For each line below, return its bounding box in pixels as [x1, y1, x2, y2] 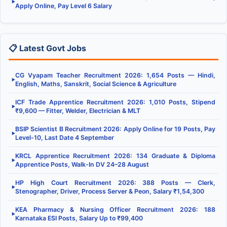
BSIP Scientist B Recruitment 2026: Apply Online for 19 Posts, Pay [15, 125, 215, 133]
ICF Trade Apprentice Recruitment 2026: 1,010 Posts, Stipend [15, 98, 215, 106]
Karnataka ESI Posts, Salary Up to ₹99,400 [15, 214, 143, 222]
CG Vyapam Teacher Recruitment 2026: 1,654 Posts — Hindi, [15, 71, 215, 80]
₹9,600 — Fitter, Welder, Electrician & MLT [15, 107, 140, 115]
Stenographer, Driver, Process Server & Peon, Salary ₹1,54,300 [15, 187, 204, 196]
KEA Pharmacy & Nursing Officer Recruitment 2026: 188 [15, 206, 215, 214]
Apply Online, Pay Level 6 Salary [15, 2, 112, 10]
